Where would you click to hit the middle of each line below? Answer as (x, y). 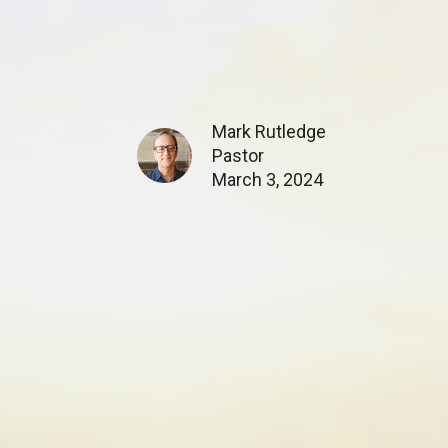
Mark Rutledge (269, 132)
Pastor (238, 156)
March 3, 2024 (267, 180)
